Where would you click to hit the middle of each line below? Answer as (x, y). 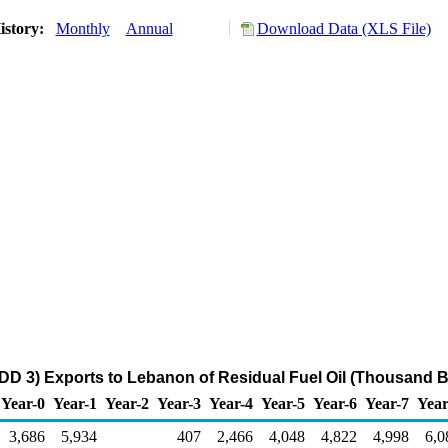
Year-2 (127, 403)
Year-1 (75, 403)
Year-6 (335, 403)
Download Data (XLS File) (343, 28)
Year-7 (387, 403)
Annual (149, 28)
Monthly (82, 28)
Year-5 (283, 403)
